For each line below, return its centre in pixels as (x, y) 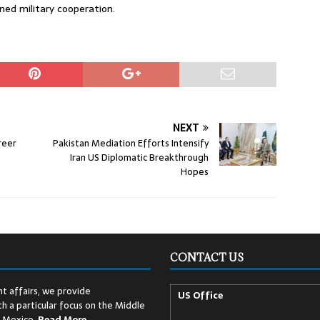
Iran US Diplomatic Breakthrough (140, 158)
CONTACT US (206, 258)
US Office (200, 296)
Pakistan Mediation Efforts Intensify (131, 144)
